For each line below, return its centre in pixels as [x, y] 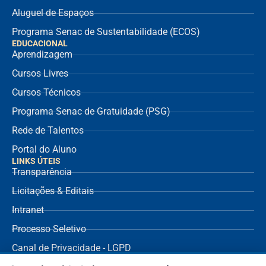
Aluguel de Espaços [53, 13]
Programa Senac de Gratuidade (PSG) [91, 112]
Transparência [42, 172]
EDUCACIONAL [40, 44]
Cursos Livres [40, 74]
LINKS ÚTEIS [36, 161]
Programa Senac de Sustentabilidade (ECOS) [106, 32]
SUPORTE [31, 260]
